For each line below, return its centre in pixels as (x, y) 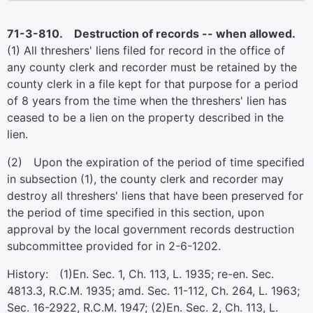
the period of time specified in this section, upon (136, 212)
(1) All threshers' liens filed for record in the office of (146, 50)
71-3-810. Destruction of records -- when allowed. (151, 34)
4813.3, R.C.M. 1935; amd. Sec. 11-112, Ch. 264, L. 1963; (153, 291)
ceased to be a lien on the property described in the (145, 117)
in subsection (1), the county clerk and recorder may (145, 179)
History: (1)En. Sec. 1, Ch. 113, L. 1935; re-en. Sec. (140, 274)
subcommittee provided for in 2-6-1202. (114, 246)
